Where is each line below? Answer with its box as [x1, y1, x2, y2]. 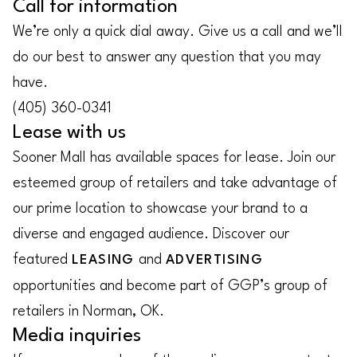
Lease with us [13, 124, 126, 143]
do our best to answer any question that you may [13, 50, 321, 65]
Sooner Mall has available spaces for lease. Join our [13, 151, 335, 165]
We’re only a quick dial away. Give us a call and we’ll [13, 25, 343, 39]
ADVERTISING [165, 253, 264, 267]
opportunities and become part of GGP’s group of [13, 279, 328, 293]
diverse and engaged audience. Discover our [13, 227, 289, 241]
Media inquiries [13, 327, 141, 346]
